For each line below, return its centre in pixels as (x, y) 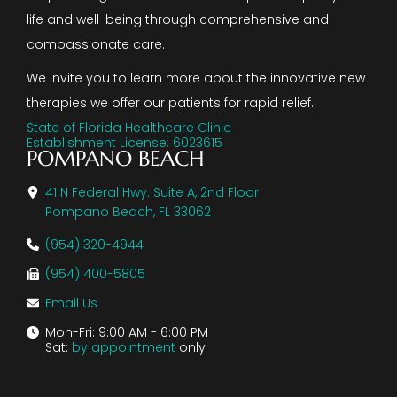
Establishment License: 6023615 (125, 142)
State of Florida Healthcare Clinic (129, 127)
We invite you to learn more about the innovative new (196, 78)
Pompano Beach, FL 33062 (128, 211)
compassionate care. (96, 44)
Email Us (71, 303)
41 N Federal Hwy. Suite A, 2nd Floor (152, 192)
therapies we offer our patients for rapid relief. (170, 102)
